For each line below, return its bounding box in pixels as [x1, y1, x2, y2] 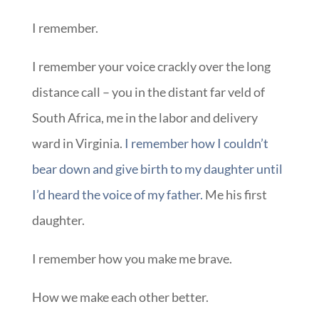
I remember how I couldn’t [124, 135, 268, 152]
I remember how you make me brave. [31, 251, 232, 267]
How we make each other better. [31, 289, 209, 305]
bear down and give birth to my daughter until [31, 161, 283, 177]
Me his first [202, 187, 267, 203]
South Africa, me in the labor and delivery [31, 110, 258, 126]
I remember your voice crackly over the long [31, 58, 271, 75]
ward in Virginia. [31, 135, 125, 152]
